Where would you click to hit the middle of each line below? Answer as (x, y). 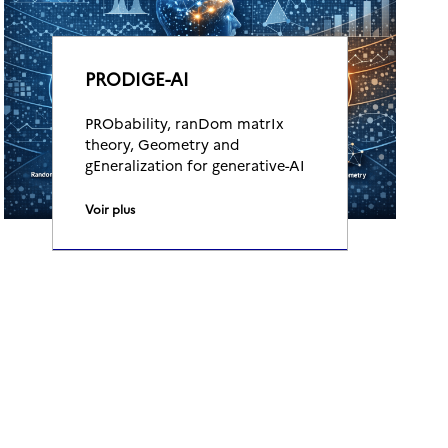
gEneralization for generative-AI (195, 165)
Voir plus (110, 208)
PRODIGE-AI (137, 78)
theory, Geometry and (162, 144)
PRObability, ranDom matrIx (184, 123)
